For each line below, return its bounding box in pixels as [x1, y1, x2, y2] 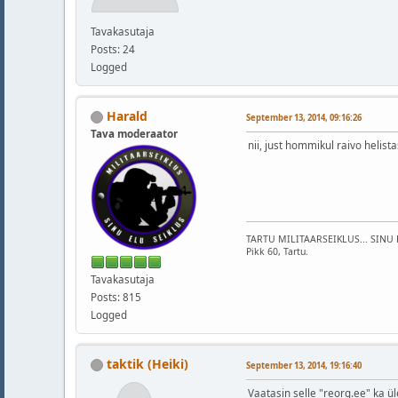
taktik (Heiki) [107, 354, 188, 372]
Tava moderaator [91, 127, 178, 141]
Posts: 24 [91, 42, 135, 56]
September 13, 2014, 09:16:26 [246, 111, 362, 123]
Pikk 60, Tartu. [246, 244, 308, 258]
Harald [107, 107, 147, 124]
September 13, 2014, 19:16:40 [246, 359, 362, 371]
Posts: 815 [91, 290, 141, 304]
